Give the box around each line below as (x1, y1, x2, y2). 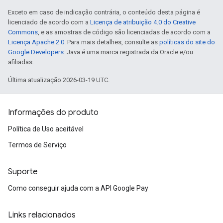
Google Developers (8, 48, 64, 56)
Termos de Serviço (8, 141, 67, 149)
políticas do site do (159, 38, 215, 46)
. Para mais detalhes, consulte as (64, 38, 159, 46)
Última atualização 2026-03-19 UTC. (8, 76, 110, 84)
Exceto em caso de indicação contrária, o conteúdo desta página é (8, 8, 200, 16)
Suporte (8, 167, 37, 177)
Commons (8, 28, 38, 36)
